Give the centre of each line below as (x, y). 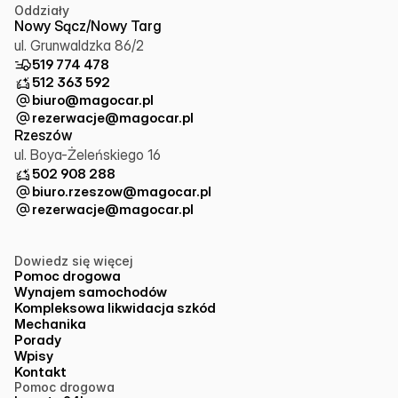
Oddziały (42, 10)
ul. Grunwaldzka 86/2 (79, 45)
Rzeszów (43, 135)
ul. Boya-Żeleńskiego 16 (88, 155)
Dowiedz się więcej (74, 261)
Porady (38, 340)
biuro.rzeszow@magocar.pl (122, 191)
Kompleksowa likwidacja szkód (115, 308)
